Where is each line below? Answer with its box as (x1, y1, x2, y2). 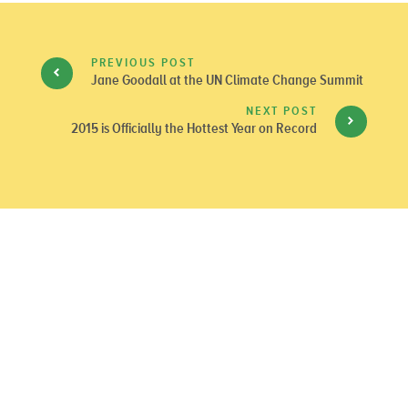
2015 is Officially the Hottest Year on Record (71, 118, 317, 137)
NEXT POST (246, 102, 317, 118)
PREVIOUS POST (91, 54, 195, 70)
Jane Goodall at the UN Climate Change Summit (91, 70, 363, 88)
